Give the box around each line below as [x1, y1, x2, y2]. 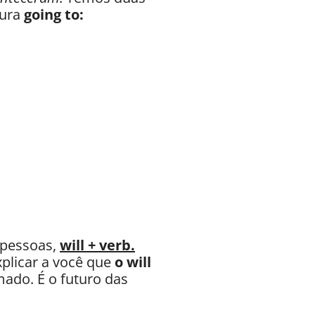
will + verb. [60, 235, 135, 255]
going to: [24, 4, 84, 24]
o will [115, 252, 151, 271]
